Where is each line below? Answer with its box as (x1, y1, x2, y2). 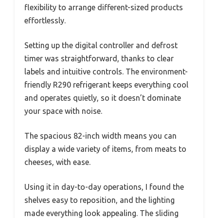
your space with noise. (24, 106, 102, 115)
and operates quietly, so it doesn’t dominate (24, 93, 181, 102)
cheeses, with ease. (24, 157, 91, 166)
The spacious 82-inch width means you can (24, 131, 177, 140)
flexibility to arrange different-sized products (24, 2, 183, 12)
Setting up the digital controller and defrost (24, 40, 178, 50)
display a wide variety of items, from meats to (24, 144, 186, 153)
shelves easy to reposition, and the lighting (24, 195, 175, 204)
